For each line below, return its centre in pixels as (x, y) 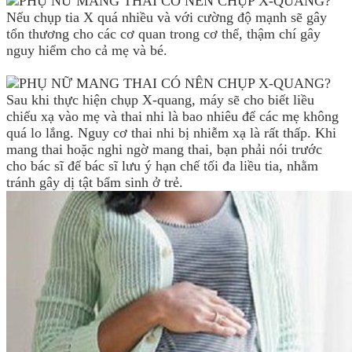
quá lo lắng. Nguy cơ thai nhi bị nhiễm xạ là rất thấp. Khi (171, 132)
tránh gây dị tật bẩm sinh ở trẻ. (95, 182)
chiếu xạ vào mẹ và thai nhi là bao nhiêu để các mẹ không (172, 116)
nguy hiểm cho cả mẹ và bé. (87, 50)
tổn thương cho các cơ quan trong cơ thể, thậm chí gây (163, 33)
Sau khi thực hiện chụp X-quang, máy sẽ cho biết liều (160, 99)
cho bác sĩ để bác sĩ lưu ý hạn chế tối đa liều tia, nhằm (162, 165)
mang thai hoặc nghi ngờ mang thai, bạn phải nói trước (164, 149)
